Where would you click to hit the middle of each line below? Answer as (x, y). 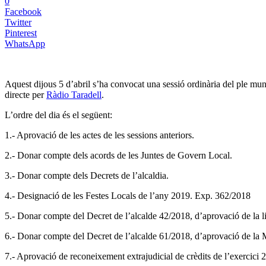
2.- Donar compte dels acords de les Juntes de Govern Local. (118, 155)
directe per (26, 94)
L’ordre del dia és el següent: (58, 115)
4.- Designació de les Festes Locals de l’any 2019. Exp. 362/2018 (128, 195)
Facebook (23, 11)
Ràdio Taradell (74, 94)
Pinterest (21, 33)
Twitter (18, 22)
